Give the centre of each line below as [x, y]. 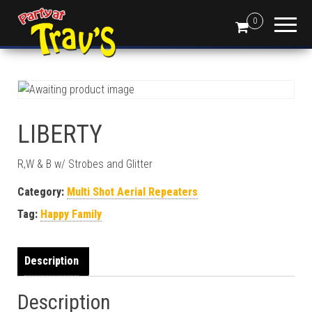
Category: [42, 192]
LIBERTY [60, 134]
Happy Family [71, 214]
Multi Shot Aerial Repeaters [132, 192]
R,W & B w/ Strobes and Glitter [85, 164]
